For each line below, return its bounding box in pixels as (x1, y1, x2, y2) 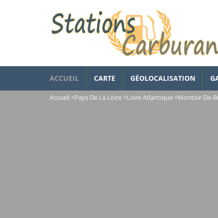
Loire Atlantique (127, 93, 173, 102)
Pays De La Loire (74, 93, 122, 102)
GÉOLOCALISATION (130, 73, 195, 83)
